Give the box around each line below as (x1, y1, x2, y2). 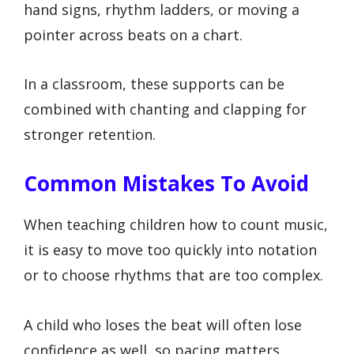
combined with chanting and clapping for (24, 100, 307, 119)
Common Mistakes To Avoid (24, 168, 309, 198)
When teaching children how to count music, (24, 214, 328, 234)
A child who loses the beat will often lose (24, 314, 302, 334)
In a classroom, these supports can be (24, 74, 284, 94)
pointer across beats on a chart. (24, 24, 243, 44)
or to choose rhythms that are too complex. (24, 265, 323, 284)
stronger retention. (24, 125, 156, 145)
